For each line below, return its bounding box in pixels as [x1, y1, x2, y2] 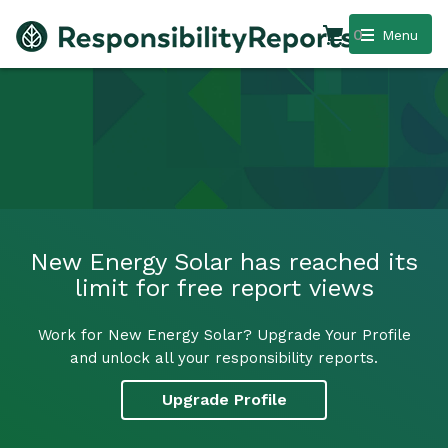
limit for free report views [74, 273, 374, 302]
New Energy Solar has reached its [30, 247, 418, 276]
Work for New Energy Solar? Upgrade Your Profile [37, 325, 411, 344]
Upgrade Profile [161, 390, 287, 410]
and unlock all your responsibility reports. [70, 348, 378, 367]
